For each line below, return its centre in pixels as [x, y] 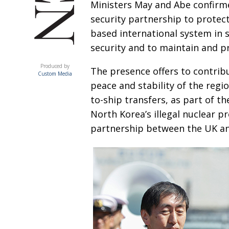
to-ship [108, 100]
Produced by [55, 66]
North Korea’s [122, 114]
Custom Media [55, 74]
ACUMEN [68, 65]
